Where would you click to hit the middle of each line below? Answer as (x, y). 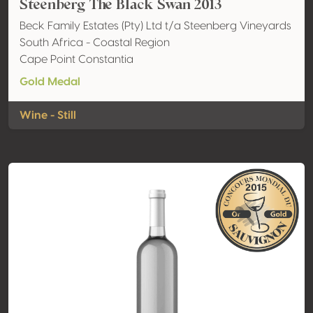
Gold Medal (50, 82)
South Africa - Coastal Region (95, 43)
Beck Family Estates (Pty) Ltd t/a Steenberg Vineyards (155, 26)
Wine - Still (48, 115)
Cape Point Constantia (77, 59)
